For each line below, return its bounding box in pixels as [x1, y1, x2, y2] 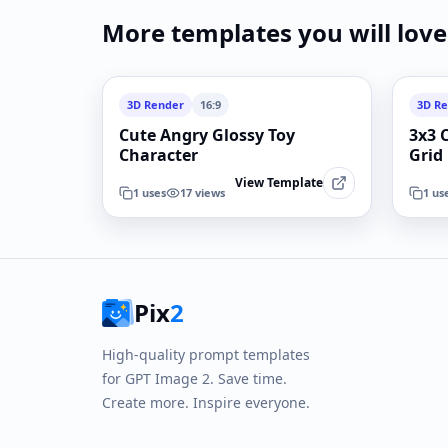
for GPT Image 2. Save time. [102, 369, 287, 388]
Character [119, 144, 198, 166]
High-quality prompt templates [102, 345, 310, 364]
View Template [235, 174, 323, 191]
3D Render [127, 97, 184, 112]
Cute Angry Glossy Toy [119, 124, 295, 146]
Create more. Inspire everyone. [102, 393, 310, 412]
